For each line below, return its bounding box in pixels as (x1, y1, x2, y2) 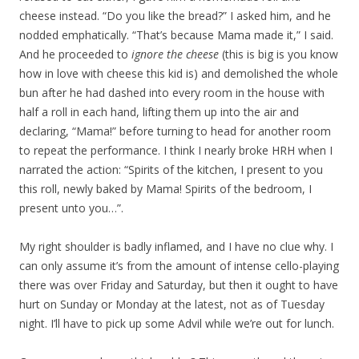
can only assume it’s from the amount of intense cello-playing (19, 258, 339, 273)
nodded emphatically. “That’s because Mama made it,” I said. (19, 27, 333, 42)
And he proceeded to (19, 46, 131, 62)
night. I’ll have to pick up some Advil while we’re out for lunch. (19, 316, 334, 331)
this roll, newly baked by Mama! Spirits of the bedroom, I (19, 181, 312, 196)
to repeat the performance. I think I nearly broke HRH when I (19, 143, 333, 158)
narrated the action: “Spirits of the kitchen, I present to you (19, 162, 323, 177)
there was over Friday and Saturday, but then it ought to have (19, 277, 338, 292)
